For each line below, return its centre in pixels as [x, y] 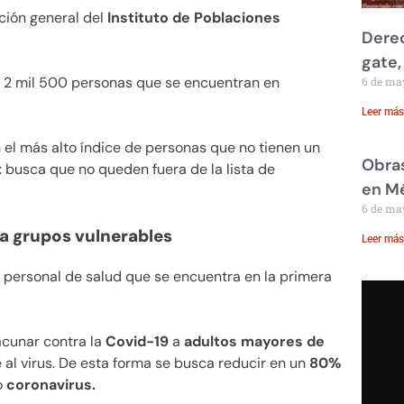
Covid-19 [137, 341]
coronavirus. [51, 384]
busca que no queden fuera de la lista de [138, 170]
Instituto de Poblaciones [194, 18]
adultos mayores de [254, 341]
